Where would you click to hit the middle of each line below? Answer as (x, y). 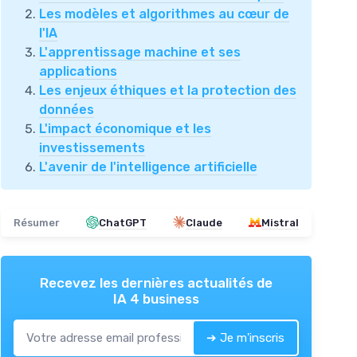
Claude (204, 222)
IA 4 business (156, 298)
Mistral (280, 222)
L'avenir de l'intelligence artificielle (148, 167)
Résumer (37, 222)
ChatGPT (123, 222)
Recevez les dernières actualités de (156, 282)
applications (78, 71)
